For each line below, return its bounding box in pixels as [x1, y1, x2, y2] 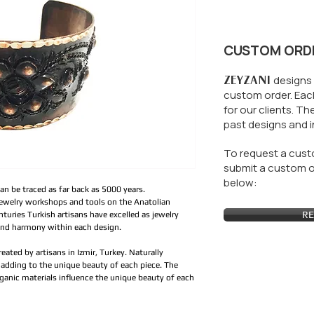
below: [224, 175, 259, 190]
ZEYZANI [224, 72, 273, 88]
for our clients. [224, 102, 296, 117]
